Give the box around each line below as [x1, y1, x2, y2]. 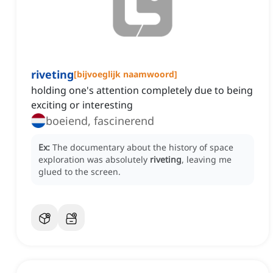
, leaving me [182, 154, 232, 166]
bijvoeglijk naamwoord [77, 68, 174, 80]
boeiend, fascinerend [46, 113, 154, 129]
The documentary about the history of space [52, 141, 233, 154]
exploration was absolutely [38, 154, 150, 166]
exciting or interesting [31, 98, 133, 112]
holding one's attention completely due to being [31, 83, 253, 97]
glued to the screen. [38, 166, 121, 178]
